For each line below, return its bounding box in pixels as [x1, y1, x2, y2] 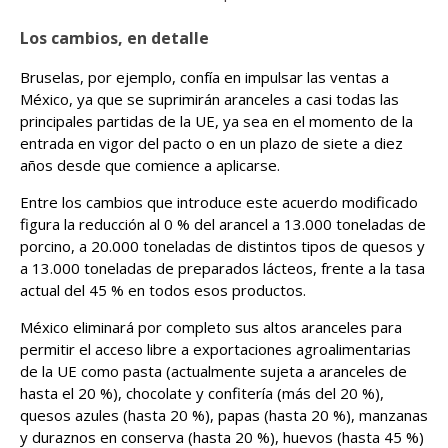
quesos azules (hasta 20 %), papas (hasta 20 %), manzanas [20, 405, 428, 425]
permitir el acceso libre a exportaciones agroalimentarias [20, 339, 411, 359]
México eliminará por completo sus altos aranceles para [20, 317, 402, 337]
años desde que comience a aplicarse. [20, 155, 280, 175]
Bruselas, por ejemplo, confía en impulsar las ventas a [20, 67, 389, 87]
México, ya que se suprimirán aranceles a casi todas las [20, 89, 399, 109]
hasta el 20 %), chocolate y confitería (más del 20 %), [20, 383, 384, 403]
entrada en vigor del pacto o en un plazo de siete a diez [20, 133, 403, 153]
